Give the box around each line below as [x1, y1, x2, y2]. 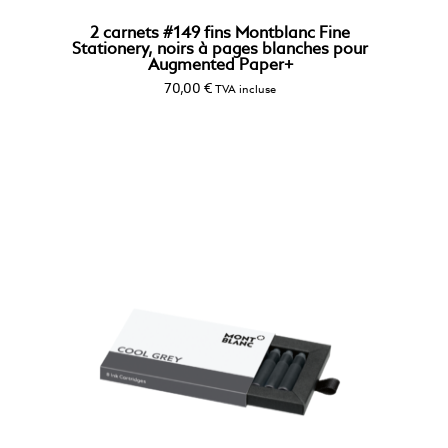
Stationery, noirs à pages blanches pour [72, 41, 368, 58]
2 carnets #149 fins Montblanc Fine [90, 25, 350, 42]
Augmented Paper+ [147, 57, 293, 74]
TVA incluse [215, 83, 276, 96]
